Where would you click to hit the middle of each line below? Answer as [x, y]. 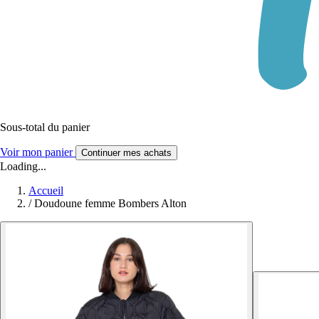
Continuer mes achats [126, 152]
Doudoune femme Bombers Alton [110, 203]
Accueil [46, 190]
